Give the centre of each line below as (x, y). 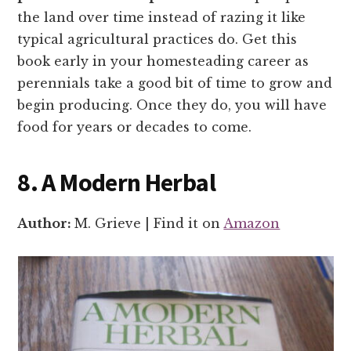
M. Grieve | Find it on (149, 223)
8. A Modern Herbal (116, 182)
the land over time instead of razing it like (162, 17)
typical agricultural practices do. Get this (157, 39)
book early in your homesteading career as (163, 61)
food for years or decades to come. (135, 127)
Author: (46, 223)
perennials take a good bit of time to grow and (175, 83)
